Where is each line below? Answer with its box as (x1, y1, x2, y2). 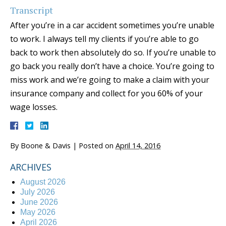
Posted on (79, 140, 116, 150)
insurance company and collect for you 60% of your (10, 87, 203, 99)
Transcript (10, 4, 53, 16)
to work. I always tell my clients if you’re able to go (10, 33, 199, 44)
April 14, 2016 (116, 140, 160, 150)
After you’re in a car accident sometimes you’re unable (10, 19, 214, 31)
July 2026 (20, 187, 55, 196)
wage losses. (10, 101, 58, 112)
